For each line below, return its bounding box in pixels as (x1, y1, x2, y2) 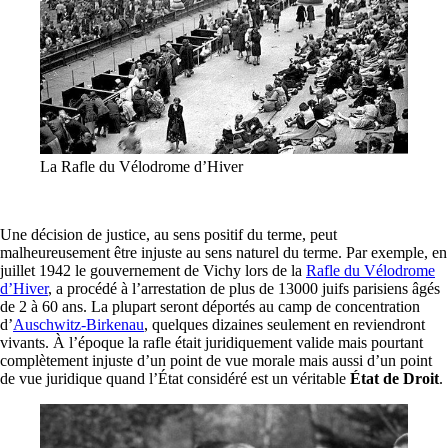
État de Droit (350, 370, 439, 388)
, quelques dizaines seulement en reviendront (144, 316, 425, 334)
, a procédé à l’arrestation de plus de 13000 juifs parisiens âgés (48, 280, 440, 298)
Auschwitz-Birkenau (13, 316, 144, 334)
